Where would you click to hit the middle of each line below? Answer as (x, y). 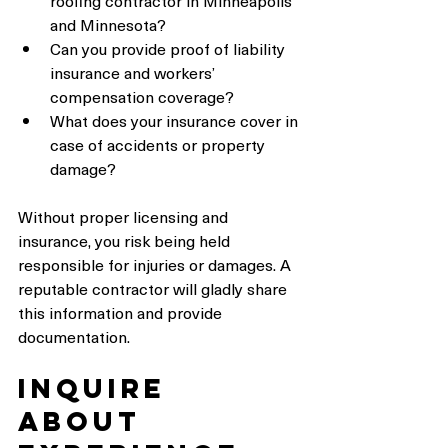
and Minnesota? (108, 24)
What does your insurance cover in (176, 120)
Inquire (98, 388)
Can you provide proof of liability (169, 48)
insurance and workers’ (134, 72)
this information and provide (122, 312)
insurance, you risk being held (126, 240)
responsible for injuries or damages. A (156, 264)
